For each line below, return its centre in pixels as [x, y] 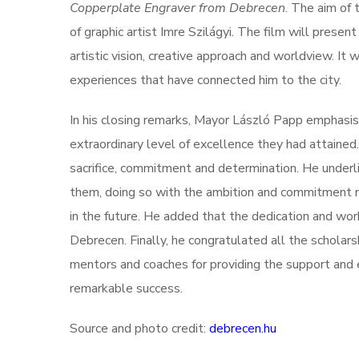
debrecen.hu [243, 329]
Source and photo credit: [139, 329]
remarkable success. [126, 288]
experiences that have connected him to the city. [206, 80]
